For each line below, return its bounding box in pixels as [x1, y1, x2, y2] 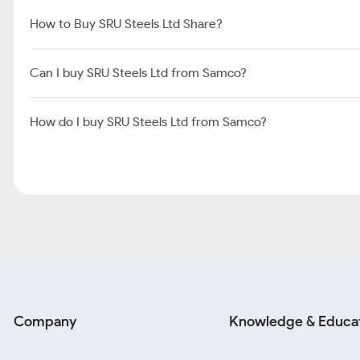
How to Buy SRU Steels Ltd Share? [30, 16, 223, 31]
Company [14, 313, 76, 330]
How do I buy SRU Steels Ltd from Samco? [30, 114, 267, 129]
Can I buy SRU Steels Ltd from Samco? [30, 65, 247, 80]
